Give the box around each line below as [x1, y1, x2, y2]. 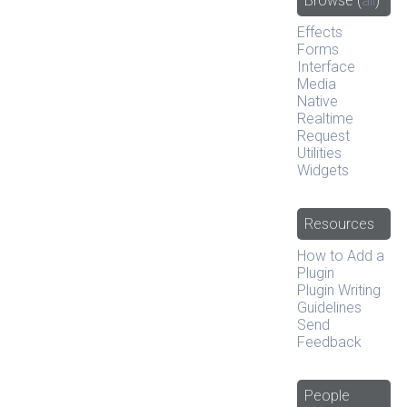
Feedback [297, 333, 362, 351]
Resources [304, 214, 375, 233]
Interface [297, 57, 356, 75]
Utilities [297, 144, 342, 162]
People [304, 386, 351, 404]
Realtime [297, 109, 354, 127]
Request [297, 126, 351, 144]
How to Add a [297, 246, 385, 264]
